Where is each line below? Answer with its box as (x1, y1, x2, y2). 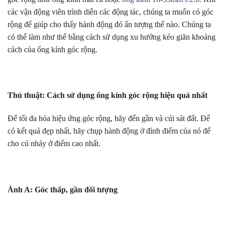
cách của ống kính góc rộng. (8, 45, 97, 54)
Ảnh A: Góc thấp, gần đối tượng (8, 185, 118, 194)
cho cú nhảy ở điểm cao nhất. (8, 139, 100, 148)
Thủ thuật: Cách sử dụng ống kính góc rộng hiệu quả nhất (8, 91, 207, 100)
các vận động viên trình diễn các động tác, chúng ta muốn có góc (8, 7, 213, 16)
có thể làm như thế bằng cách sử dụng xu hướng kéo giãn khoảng (8, 32, 215, 41)
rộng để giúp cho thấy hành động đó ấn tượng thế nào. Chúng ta (8, 20, 211, 29)
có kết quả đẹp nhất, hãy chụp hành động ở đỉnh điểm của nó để (8, 127, 210, 136)
